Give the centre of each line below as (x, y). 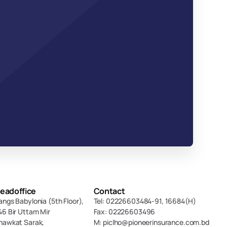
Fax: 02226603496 (124, 212)
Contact (109, 191)
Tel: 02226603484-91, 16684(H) (145, 201)
